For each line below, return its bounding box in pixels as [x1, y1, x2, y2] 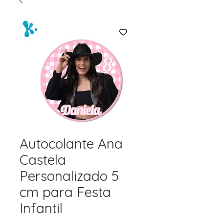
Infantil [20, 199, 63, 217]
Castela [20, 151, 66, 168]
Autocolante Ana [20, 135, 123, 152]
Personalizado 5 [20, 167, 119, 184]
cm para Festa [20, 183, 111, 200]
